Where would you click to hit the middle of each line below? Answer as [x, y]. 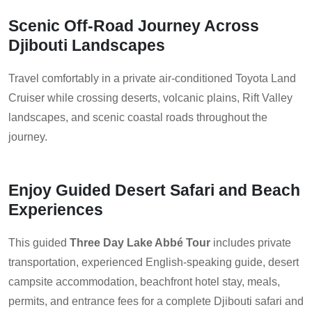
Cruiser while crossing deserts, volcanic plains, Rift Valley [150, 98]
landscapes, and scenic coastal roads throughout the [138, 118]
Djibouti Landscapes [87, 46]
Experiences [56, 210]
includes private [251, 243]
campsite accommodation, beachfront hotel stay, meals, [144, 282]
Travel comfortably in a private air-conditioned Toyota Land [152, 79]
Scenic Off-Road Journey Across [134, 26]
